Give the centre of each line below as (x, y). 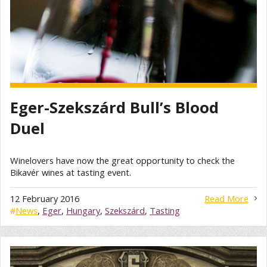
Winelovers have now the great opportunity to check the (122, 160)
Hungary (83, 210)
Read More (226, 198)
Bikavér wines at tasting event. (71, 172)
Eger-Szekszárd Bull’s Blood (114, 108)
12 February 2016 (45, 198)
